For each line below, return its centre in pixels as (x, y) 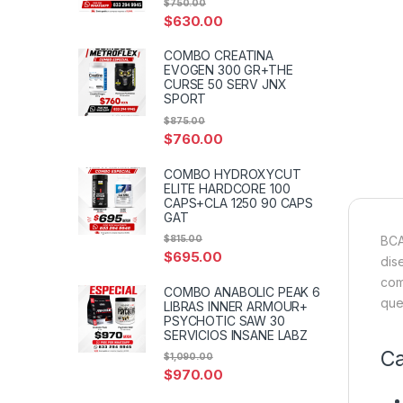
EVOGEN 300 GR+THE (228, 70)
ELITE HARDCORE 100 (227, 188)
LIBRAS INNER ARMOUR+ (236, 306)
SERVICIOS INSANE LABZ (236, 335)
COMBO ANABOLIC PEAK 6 (242, 291)
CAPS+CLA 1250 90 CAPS (239, 202)
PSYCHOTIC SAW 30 (224, 320)
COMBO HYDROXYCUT (233, 174)
